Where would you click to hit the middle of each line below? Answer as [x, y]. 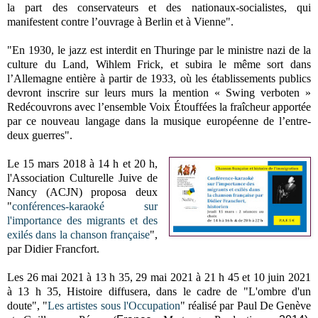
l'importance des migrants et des [83, 220]
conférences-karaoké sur [85, 206]
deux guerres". [40, 135]
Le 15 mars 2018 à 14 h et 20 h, [83, 163]
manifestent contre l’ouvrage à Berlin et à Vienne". [120, 21]
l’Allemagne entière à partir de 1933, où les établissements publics [159, 78]
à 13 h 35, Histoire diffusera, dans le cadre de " [128, 291]
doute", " [28, 305]
